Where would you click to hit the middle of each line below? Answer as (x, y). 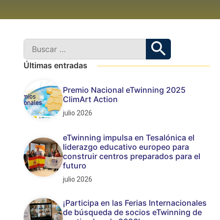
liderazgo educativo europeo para (126, 147)
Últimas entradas (56, 65)
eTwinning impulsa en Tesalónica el (129, 137)
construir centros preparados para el (132, 156)
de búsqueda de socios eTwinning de (133, 212)
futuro (75, 165)
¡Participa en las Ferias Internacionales (135, 203)
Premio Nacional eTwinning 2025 (124, 90)
